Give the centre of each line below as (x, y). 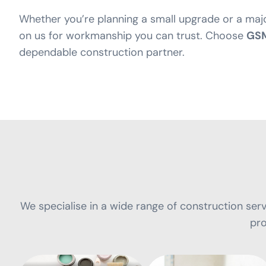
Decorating (72, 227)
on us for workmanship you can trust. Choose (133, 35)
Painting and (75, 215)
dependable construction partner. (102, 52)
